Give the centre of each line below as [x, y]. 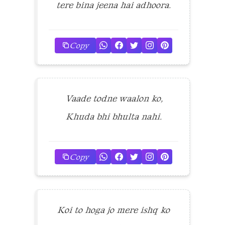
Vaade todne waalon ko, [114, 98]
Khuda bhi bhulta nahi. [114, 116]
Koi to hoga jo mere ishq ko [114, 210]
